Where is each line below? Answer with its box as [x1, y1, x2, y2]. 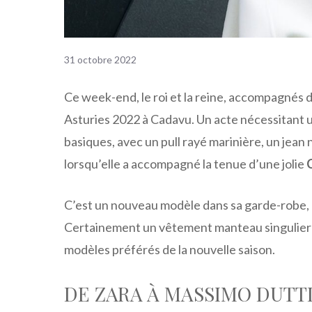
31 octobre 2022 [64, 54, 136, 66]
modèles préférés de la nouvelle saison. [64, 242, 275, 258]
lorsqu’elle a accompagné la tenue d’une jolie [64, 156, 306, 172]
